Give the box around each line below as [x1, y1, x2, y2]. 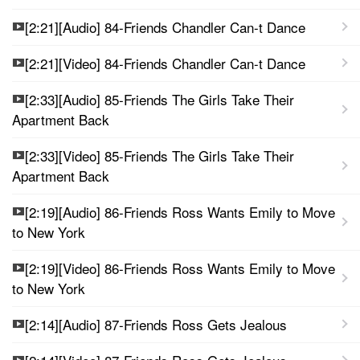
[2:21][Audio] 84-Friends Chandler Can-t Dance [25, 16, 305, 37]
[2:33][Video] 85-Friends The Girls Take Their [25, 145, 294, 166]
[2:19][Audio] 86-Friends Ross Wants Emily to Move [25, 201, 335, 222]
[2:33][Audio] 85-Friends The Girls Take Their [25, 88, 294, 109]
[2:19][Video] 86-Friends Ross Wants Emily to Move [25, 257, 335, 278]
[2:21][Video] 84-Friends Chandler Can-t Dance [25, 52, 305, 73]
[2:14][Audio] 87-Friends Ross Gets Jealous [25, 313, 287, 334]
